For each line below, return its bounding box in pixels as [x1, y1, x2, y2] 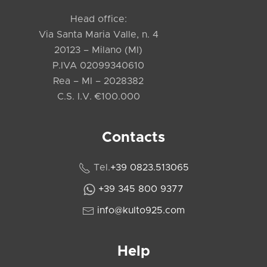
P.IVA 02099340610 [52, 61, 144, 71]
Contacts [102, 131, 165, 145]
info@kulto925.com [97, 206, 185, 216]
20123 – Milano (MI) [54, 45, 142, 55]
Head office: [70, 14, 127, 24]
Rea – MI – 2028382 [53, 76, 144, 86]
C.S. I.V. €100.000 [57, 92, 140, 102]
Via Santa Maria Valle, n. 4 [38, 30, 159, 40]
